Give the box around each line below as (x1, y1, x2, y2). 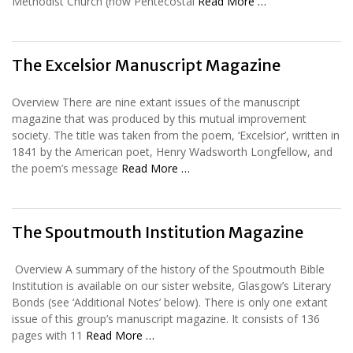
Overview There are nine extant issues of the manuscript (12, 94, 300, 110)
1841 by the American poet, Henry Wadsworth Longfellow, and (12, 143, 333, 159)
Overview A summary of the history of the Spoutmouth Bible (12, 261, 325, 277)
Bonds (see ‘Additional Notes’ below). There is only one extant (12, 294, 328, 310)
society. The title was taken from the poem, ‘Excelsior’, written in (12, 127, 340, 143)
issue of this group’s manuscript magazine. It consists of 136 (12, 310, 320, 326)
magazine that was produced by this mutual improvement (12, 110, 307, 126)
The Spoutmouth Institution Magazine (12, 221, 303, 242)
